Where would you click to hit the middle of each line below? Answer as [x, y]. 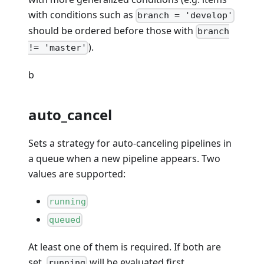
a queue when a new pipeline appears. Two [124, 158]
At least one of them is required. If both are [125, 247]
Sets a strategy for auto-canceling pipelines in [130, 143]
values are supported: [77, 174]
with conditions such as [82, 15]
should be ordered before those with [112, 31]
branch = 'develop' [185, 16]
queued [65, 220]
